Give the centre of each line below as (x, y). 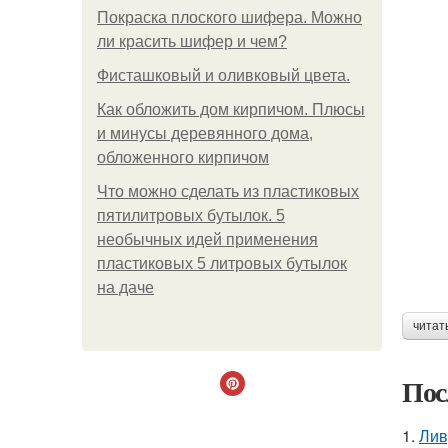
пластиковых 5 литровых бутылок (222, 263)
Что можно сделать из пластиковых (228, 191)
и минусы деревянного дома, (205, 133)
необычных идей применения (207, 239)
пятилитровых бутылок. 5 (191, 215)
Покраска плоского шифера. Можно (229, 17)
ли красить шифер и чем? (192, 41)
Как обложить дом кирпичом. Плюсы (231, 109)
